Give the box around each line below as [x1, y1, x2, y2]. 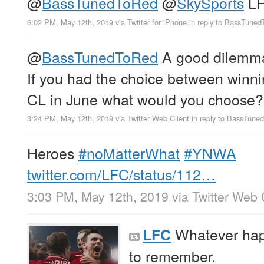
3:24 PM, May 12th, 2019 [27, 112, 113, 124]
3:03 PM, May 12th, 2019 [27, 187, 169, 205]
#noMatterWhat [78, 141, 180, 163]
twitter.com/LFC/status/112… [27, 163, 216, 184]
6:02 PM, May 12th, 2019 [27, 16, 113, 28]
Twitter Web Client [127, 112, 189, 124]
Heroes [27, 141, 78, 163]
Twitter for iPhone [127, 16, 187, 28]
